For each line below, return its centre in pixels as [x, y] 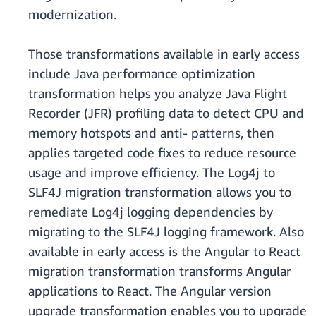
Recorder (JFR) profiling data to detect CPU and [166, 113]
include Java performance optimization [142, 74]
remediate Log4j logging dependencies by [151, 212]
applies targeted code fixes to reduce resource [162, 153]
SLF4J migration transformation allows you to [160, 192]
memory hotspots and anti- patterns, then [151, 133]
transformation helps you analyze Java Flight [158, 93]
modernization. [72, 14]
